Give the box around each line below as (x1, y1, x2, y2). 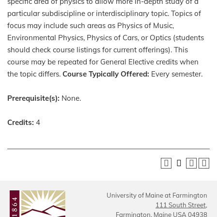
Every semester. (149, 69, 202, 78)
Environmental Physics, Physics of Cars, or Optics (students (7, 32, 204, 42)
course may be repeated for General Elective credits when (7, 57, 199, 66)
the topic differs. (7, 69, 62, 78)
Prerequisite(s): (7, 93, 60, 103)
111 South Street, (155, 201, 207, 209)
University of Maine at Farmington (107, 191, 207, 199)
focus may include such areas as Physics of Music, (7, 20, 174, 30)
